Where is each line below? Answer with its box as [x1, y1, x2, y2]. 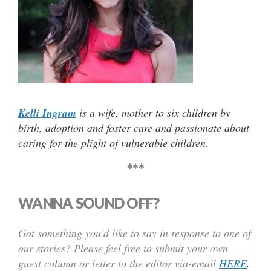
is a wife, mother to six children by [76, 105, 230, 120]
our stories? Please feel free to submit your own [18, 240, 228, 255]
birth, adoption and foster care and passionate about [18, 120, 249, 135]
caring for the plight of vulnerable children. [18, 135, 209, 150]
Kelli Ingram [18, 105, 76, 120]
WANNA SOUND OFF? [18, 194, 160, 212]
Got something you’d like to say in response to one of [18, 225, 251, 240]
